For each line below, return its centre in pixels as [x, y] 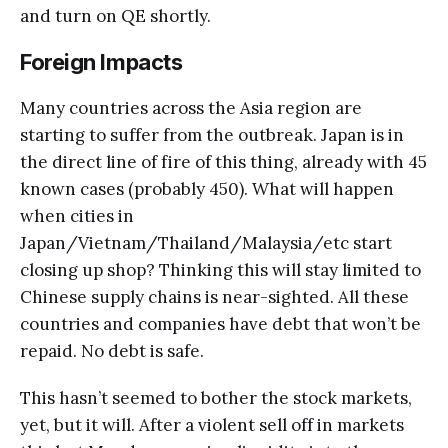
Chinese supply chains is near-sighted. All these [214, 296]
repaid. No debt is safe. [112, 350]
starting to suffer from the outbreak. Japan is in [212, 134]
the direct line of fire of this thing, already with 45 [223, 161]
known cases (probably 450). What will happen [207, 188]
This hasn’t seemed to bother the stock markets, [216, 397]
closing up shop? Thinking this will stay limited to [220, 269]
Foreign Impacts [101, 61]
